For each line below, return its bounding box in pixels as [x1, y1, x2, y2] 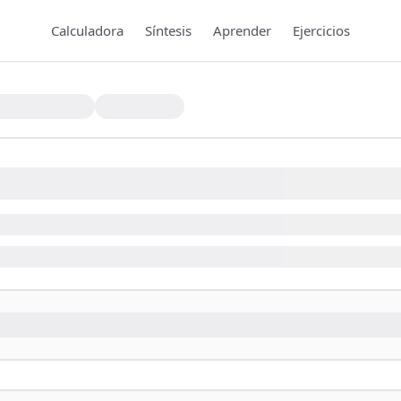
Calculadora [51, 21, 124, 39]
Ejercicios [293, 21, 350, 39]
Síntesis [145, 21, 192, 39]
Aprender [213, 21, 271, 39]
